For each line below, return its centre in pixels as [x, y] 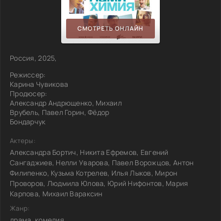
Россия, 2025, [34, 58]
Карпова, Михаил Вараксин [56, 193]
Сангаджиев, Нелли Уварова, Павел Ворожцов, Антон [102, 162]
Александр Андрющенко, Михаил [66, 103]
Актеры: [23, 140]
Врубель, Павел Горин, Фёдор [60, 112]
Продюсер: [29, 93]
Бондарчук [28, 121]
